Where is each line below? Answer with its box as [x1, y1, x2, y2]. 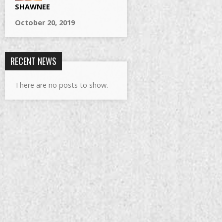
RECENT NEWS [10, 55, 56, 67]
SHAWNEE [15, 2, 50, 11]
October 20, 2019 [15, 18, 75, 27]
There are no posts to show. [15, 80, 108, 90]
